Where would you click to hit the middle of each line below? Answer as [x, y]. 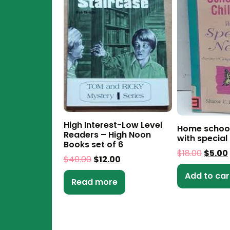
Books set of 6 [93, 144]
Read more [94, 182]
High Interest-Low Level [113, 125]
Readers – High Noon [107, 135]
